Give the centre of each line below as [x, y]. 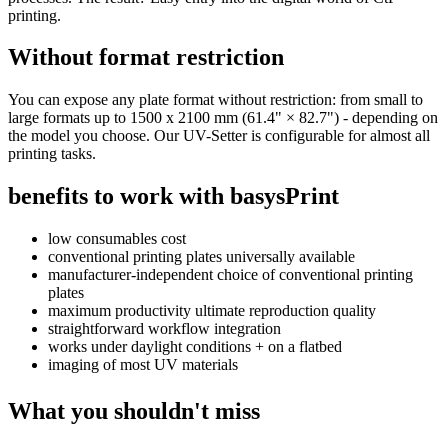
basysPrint [284, 196]
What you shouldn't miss [134, 411]
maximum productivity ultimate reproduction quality [212, 311]
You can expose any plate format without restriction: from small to [215, 100]
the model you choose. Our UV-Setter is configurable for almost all [219, 136]
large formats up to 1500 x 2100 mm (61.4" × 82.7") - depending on [223, 118]
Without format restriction [146, 57]
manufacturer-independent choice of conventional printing [230, 275]
